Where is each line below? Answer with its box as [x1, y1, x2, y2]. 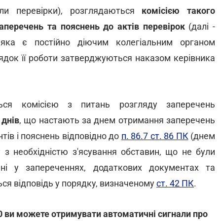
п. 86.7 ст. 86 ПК [121, 131, 188, 141]
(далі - [188, 21, 216, 32]
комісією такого [134, 5, 216, 16]
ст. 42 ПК [156, 178, 194, 188]
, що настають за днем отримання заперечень [19, 115, 216, 125]
